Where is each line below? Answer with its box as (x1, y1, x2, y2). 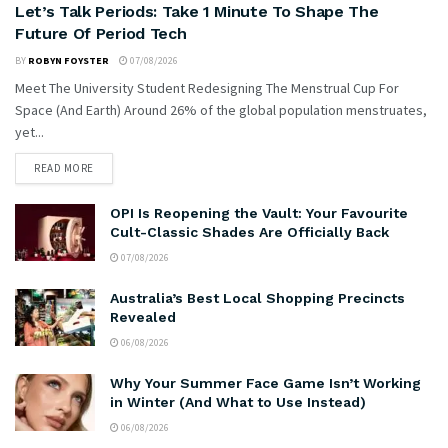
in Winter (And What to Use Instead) (110, 393, 366, 410)
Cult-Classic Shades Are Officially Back (110, 223, 389, 240)
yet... (15, 122, 44, 141)
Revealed (110, 308, 176, 325)
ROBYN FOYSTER (28, 53, 109, 67)
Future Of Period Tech (15, 23, 187, 43)
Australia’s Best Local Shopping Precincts (110, 289, 405, 306)
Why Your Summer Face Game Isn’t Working (110, 374, 421, 391)
